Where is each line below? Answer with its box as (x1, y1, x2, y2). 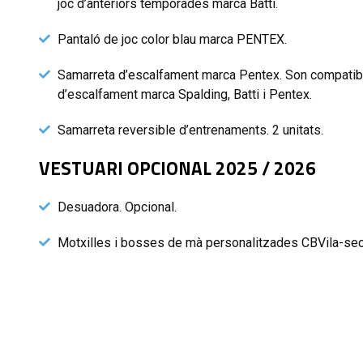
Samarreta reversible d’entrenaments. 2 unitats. (57, 122, 323, 138)
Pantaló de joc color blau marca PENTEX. (57, 31, 287, 47)
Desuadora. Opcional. (57, 199, 177, 215)
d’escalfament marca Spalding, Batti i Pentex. (57, 86, 312, 102)
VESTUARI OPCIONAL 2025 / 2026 (39, 154, 316, 182)
